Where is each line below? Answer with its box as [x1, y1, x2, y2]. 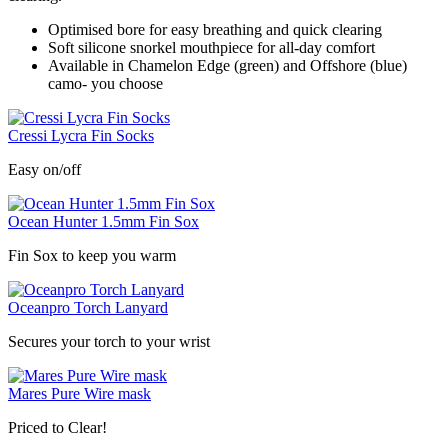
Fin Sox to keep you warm [8, 246, 176, 264]
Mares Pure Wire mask [8, 384, 151, 402]
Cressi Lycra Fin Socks [8, 126, 154, 144]
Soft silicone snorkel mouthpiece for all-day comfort [48, 38, 375, 56]
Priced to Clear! [8, 418, 107, 436]
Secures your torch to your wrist [8, 332, 210, 350]
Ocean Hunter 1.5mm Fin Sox [8, 212, 199, 230]
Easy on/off [8, 160, 81, 178]
